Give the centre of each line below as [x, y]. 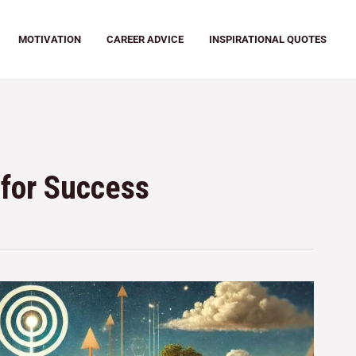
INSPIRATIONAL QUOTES [268, 39]
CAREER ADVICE [145, 39]
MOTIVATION [50, 39]
